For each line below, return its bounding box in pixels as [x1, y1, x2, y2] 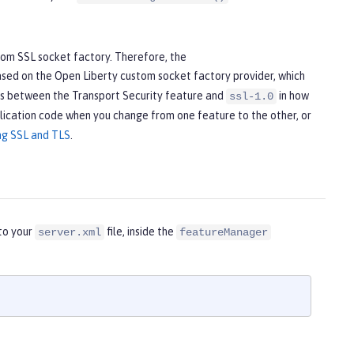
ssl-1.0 [229, 89, 273, 103]
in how [277, 88, 309, 102]
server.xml [38, 226, 101, 239]
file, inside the [104, 225, 176, 239]
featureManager [179, 226, 268, 239]
